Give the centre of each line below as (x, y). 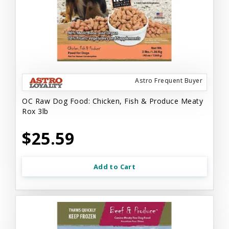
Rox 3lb (35, 111)
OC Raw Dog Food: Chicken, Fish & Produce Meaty (112, 101)
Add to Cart (114, 166)
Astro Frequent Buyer (169, 80)
